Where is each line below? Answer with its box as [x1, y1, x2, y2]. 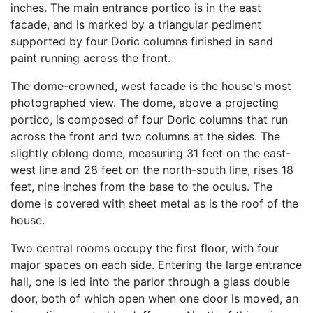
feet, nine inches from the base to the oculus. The [10, 179, 272, 194]
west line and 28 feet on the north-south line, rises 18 [10, 162, 293, 177]
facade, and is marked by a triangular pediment [10, 17, 261, 31]
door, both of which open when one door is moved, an [10, 291, 298, 305]
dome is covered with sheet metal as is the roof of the [10, 196, 298, 210]
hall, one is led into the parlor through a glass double [10, 274, 290, 289]
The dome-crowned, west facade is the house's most [10, 78, 291, 93]
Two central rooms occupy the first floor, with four [10, 240, 279, 255]
